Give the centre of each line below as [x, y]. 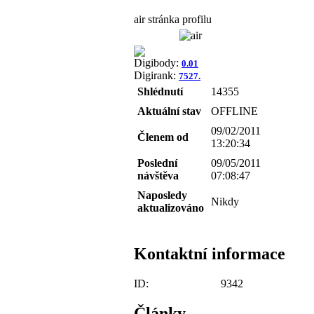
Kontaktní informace [210, 253]
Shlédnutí [160, 91]
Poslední [157, 163]
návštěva [158, 175]
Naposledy [162, 195]
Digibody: [158, 62]
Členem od [163, 137]
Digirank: [156, 75]
